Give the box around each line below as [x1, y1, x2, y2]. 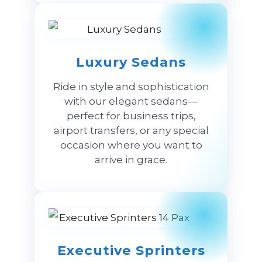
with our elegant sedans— [64, 95, 198, 107]
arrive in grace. [95, 153, 167, 166]
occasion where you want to [60, 139, 202, 151]
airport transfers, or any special [53, 124, 209, 136]
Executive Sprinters [57, 242, 205, 258]
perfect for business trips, [66, 109, 196, 122]
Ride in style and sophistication [53, 80, 209, 92]
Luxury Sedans [76, 53, 186, 70]
